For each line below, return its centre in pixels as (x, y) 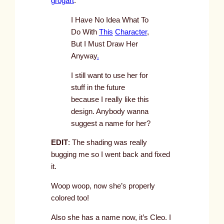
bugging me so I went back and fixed (110, 155)
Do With (85, 32)
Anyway (84, 56)
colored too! (70, 198)
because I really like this (110, 99)
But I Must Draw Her (104, 44)
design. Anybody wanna (109, 111)
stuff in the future (98, 87)
